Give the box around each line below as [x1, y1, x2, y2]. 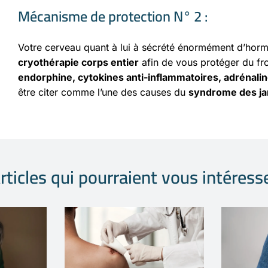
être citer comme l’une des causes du [18, 86, 188, 98]
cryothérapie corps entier [18, 56, 139, 68]
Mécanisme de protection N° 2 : [18, 3, 208, 30]
